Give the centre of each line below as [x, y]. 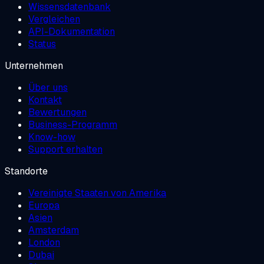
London [44, 242]
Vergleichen [54, 19]
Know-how [52, 137]
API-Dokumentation [72, 31]
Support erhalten [65, 149]
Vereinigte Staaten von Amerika [97, 193]
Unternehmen [34, 65]
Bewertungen [57, 112]
